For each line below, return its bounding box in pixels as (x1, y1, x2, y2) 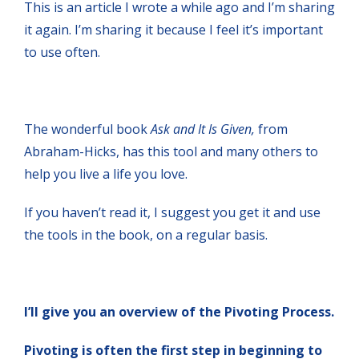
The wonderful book (24, 119, 147, 138)
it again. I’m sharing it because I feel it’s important (24, 20, 323, 38)
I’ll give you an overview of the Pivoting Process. (24, 302, 334, 321)
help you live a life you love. (24, 164, 188, 183)
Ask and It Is (147, 119, 217, 138)
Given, (220, 119, 258, 138)
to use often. (24, 42, 100, 61)
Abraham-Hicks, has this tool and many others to (24, 142, 318, 160)
